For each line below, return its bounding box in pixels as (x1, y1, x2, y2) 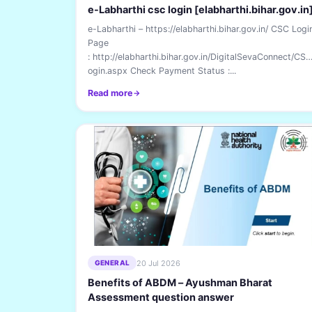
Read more (87, 88, 132, 98)
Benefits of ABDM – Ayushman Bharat (87, 276, 272, 289)
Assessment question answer (87, 291, 234, 304)
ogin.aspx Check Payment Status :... (87, 65, 236, 76)
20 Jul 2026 (136, 258, 181, 268)
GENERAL (94, 258, 130, 267)
